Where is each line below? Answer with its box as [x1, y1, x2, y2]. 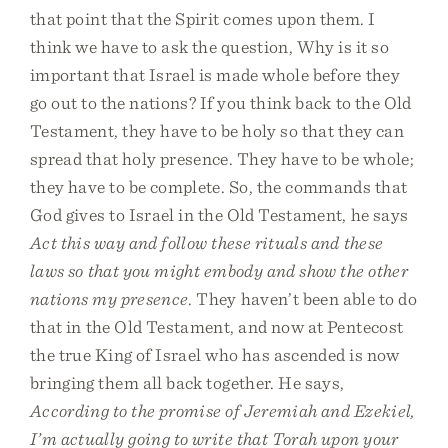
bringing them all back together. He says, [30, 372, 345, 393]
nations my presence [30, 288, 189, 309]
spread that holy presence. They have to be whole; [30, 148, 414, 169]
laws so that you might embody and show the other [30, 260, 408, 281]
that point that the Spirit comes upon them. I [30, 8, 376, 29]
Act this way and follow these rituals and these [30, 232, 384, 253]
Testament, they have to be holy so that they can [30, 120, 404, 141]
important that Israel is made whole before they [30, 64, 400, 85]
